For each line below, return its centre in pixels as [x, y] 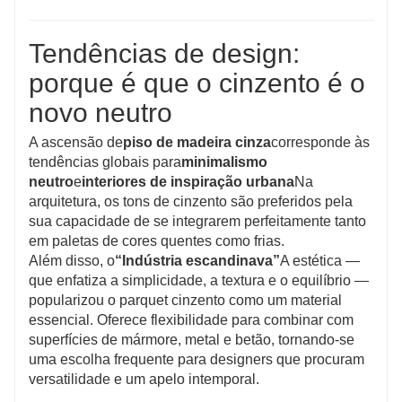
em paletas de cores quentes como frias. [157, 240]
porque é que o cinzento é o [197, 83]
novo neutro [100, 112]
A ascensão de [76, 142]
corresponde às [320, 142]
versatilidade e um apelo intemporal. [144, 379]
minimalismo [224, 162]
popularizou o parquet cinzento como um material [185, 300]
